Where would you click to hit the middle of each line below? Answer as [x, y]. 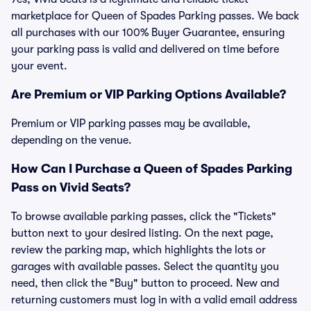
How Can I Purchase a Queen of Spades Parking [152, 169]
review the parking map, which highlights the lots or [138, 250]
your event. [39, 66]
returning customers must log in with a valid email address [154, 300]
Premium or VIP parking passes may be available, [131, 124]
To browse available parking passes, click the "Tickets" [144, 217]
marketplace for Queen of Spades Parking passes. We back [155, 16]
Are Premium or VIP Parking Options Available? [149, 94]
